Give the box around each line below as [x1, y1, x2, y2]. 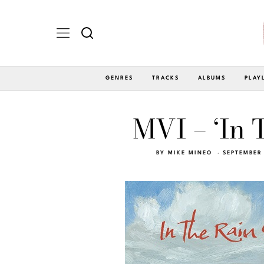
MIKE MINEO [167, 150, 212, 156]
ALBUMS [198, 75, 226, 81]
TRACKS [152, 75, 179, 81]
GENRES [105, 75, 133, 81]
